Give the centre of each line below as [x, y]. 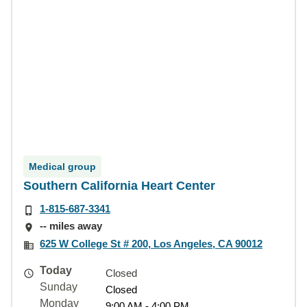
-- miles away [71, 226]
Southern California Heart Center [119, 186]
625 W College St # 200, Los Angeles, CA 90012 [151, 243]
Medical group [62, 167]
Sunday [59, 286]
